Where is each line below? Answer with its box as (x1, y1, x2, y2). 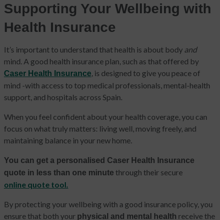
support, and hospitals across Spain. (4, 92, 122, 102)
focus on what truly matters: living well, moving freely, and (4, 124, 196, 134)
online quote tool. (4, 180, 68, 190)
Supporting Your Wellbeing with (4, 1, 211, 17)
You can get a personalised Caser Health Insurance (4, 156, 194, 165)
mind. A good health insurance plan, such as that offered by (4, 56, 199, 66)
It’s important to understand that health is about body (4, 45, 184, 55)
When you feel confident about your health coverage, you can (4, 112, 207, 122)
